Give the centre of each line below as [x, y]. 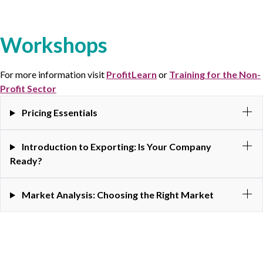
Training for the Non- [215, 74]
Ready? [26, 161]
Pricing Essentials [59, 112]
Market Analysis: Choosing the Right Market [117, 195]
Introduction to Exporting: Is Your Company [116, 146]
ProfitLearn [131, 74]
